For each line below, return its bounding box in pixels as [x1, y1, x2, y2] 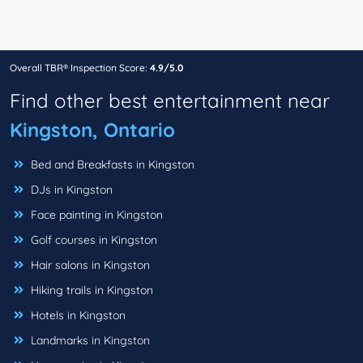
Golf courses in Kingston [28, 233, 157, 248]
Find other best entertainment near [10, 88, 330, 113]
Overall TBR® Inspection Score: [10, 62, 150, 75]
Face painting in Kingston [28, 207, 163, 223]
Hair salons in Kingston [28, 258, 150, 273]
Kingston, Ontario [10, 117, 175, 143]
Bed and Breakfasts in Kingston [28, 157, 194, 173]
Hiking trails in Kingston [28, 283, 153, 298]
